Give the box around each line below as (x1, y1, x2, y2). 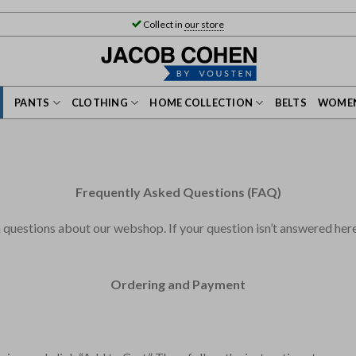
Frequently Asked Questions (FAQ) (75, 184, 281, 199)
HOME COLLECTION (149, 96, 253, 109)
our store (184, 18, 224, 30)
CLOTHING (71, 96, 128, 109)
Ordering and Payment (110, 277, 246, 292)
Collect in (141, 18, 184, 30)
